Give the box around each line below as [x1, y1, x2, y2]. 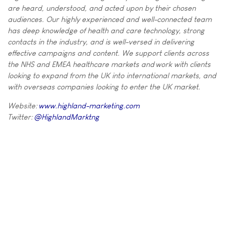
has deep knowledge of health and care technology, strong [8, 26, 204, 35]
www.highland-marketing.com [38, 101, 140, 110]
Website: [8, 101, 38, 110]
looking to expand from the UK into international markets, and [8, 71, 216, 80]
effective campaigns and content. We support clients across [8, 49, 209, 57]
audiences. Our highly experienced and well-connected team [8, 15, 212, 24]
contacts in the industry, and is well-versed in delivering [8, 37, 194, 46]
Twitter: [8, 112, 34, 121]
